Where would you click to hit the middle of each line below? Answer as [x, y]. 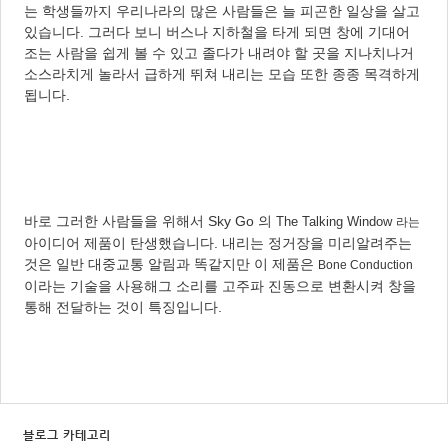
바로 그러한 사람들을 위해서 [116, 221]
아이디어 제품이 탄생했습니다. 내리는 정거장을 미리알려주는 [218, 243]
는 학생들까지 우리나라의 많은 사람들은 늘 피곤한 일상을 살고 [222, 11]
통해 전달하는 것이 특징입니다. [125, 307]
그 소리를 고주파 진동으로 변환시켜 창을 [287, 286]
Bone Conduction [365, 265]
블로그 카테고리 [67, 435]
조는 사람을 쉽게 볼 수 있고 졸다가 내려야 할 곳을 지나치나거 [219, 53]
